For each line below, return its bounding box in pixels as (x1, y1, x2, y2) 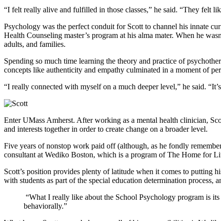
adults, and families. (4, 39, 66, 48)
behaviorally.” (24, 201, 67, 210)
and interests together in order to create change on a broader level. (4, 124, 208, 133)
